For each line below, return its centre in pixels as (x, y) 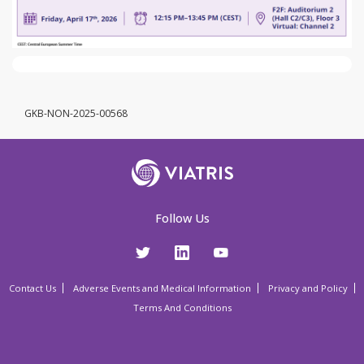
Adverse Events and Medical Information (162, 288)
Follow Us (182, 219)
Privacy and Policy (308, 288)
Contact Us (32, 288)
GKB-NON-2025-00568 (76, 113)
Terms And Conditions (182, 308)
